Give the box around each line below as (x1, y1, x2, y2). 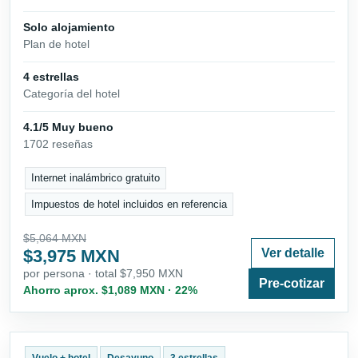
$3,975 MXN (23, 245, 120, 266)
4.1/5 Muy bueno (23, 120, 113, 133)
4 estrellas (23, 70, 79, 84)
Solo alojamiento (23, 21, 115, 34)
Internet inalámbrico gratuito (31, 172, 161, 185)
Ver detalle (261, 245, 324, 260)
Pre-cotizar (259, 276, 324, 290)
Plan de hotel (23, 38, 89, 51)
